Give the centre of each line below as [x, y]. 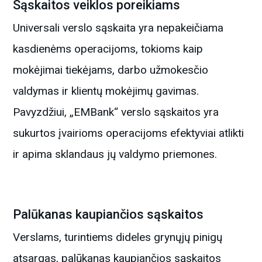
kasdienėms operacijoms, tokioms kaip [108, 49]
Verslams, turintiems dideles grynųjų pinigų [118, 237]
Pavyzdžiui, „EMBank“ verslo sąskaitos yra [116, 112]
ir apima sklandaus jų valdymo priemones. [115, 154]
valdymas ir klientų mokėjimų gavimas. [106, 91]
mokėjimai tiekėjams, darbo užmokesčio [111, 70]
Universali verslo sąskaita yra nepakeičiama [118, 27]
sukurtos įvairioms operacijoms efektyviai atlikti [129, 133]
